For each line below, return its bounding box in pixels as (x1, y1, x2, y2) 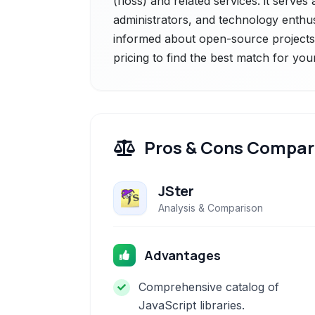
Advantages (144, 247, 221, 264)
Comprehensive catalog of (139, 280, 279, 294)
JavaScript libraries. (139, 298, 245, 312)
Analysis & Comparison (158, 202, 263, 214)
